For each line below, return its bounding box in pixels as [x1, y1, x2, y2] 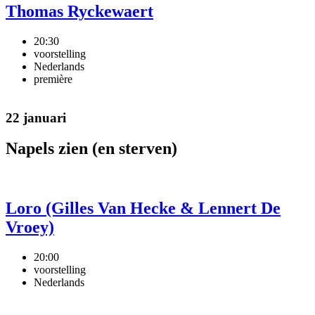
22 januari [6, 110, 66, 125]
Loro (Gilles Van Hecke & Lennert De [6, 199, 281, 218]
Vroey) [6, 218, 54, 237]
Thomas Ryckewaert [6, 1, 153, 20]
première [34, 72, 72, 85]
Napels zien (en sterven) [6, 139, 177, 158]
